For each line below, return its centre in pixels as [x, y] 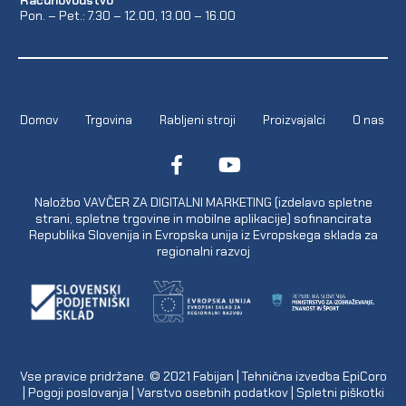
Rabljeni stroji [198, 120]
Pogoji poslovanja [78, 393]
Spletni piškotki [340, 393]
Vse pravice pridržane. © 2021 [106, 377]
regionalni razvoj [203, 251]
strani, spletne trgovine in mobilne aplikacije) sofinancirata [203, 218]
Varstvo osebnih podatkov [212, 393]
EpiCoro [364, 377]
